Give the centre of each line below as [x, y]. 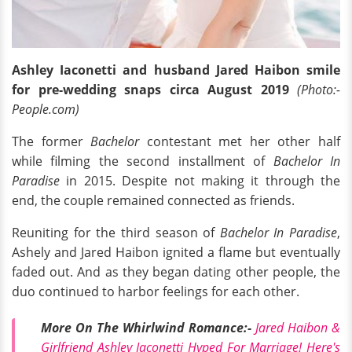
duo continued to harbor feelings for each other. [156, 291]
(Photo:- [319, 89]
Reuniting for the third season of [116, 232]
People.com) [46, 109]
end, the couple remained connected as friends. [153, 200]
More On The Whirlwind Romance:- [146, 327]
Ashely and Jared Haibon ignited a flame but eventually [176, 252]
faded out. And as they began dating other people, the [176, 271]
